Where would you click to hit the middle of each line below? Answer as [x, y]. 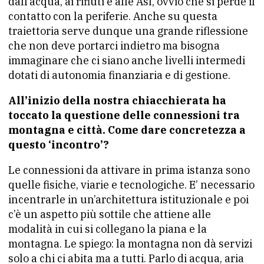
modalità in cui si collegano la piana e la [108, 229]
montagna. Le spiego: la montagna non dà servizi [130, 243]
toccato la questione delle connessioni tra [124, 115]
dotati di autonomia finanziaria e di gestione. [119, 75]
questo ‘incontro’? [59, 144]
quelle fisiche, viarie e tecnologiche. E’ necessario [131, 184]
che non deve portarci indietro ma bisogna [114, 45]
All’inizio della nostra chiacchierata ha [117, 100]
